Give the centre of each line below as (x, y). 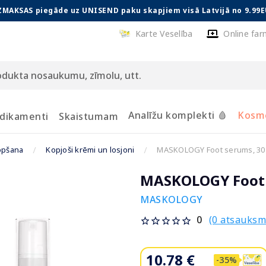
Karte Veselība (164, 34)
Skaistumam (88, 116)
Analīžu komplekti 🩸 (178, 115)
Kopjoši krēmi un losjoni (90, 150)
